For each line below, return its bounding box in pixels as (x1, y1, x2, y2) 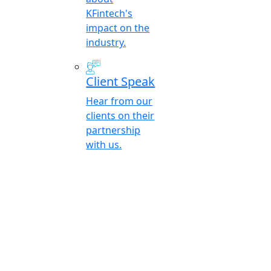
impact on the (86, 21, 150, 34)
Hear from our (86, 94, 153, 108)
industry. (86, 35, 126, 49)
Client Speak (86, 73, 155, 90)
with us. (86, 138, 122, 152)
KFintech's (86, 6, 133, 20)
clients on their (86, 109, 155, 123)
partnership (86, 123, 141, 137)
